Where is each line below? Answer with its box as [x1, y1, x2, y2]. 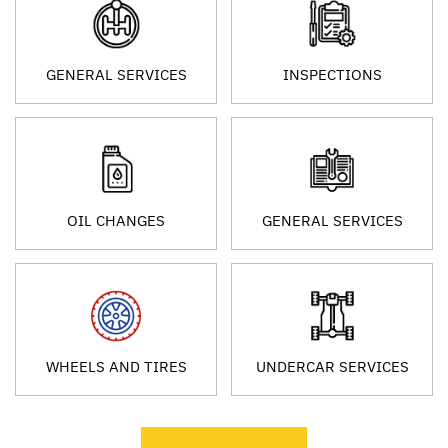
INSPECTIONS [282, 64, 382, 84]
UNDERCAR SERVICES [255, 356, 409, 376]
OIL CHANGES [67, 210, 165, 230]
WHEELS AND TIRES [45, 356, 187, 376]
